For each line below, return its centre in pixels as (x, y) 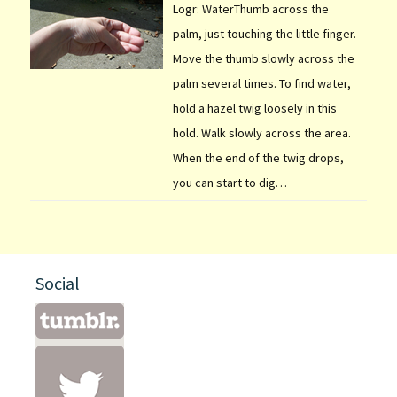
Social (58, 283)
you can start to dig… (230, 182)
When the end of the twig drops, (258, 157)
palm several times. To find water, (261, 83)
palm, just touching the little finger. (264, 33)
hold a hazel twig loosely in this (254, 108)
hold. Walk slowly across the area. (261, 132)
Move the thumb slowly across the (263, 58)
